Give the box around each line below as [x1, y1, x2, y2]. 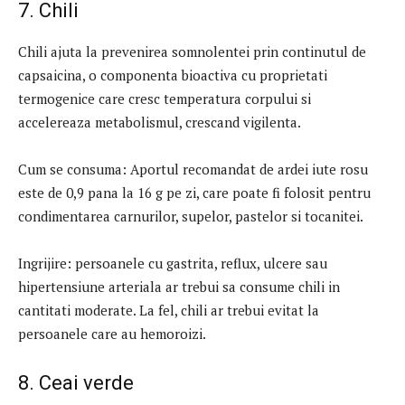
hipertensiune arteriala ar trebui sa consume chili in [18, 277, 340, 296]
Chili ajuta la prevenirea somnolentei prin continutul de [18, 42, 366, 61]
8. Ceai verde [18, 371, 134, 394]
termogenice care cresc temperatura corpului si [18, 89, 311, 108]
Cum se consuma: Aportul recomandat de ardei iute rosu [18, 159, 368, 178]
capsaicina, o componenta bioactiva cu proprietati [18, 65, 327, 84]
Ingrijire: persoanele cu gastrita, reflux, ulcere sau [18, 253, 327, 272]
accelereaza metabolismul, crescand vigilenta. [18, 112, 301, 131]
